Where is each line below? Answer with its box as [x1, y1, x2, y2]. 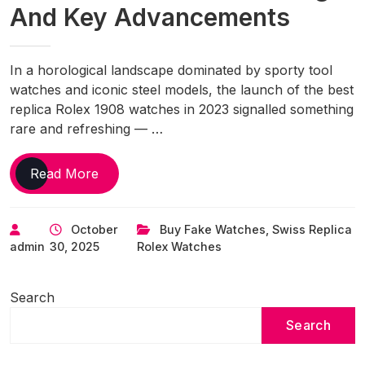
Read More [30, 165, 99, 182]
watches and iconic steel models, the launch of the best [10, 81, 354, 98]
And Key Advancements [10, 2, 290, 32]
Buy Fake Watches [160, 222, 266, 236]
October [70, 222, 118, 236]
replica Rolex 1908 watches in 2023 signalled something [10, 100, 354, 117]
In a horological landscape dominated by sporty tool [10, 61, 332, 78]
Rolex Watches [137, 239, 222, 253]
